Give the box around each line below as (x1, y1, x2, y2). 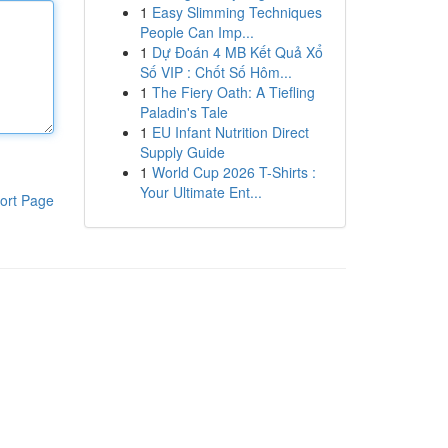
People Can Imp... (139, 22, 254, 42)
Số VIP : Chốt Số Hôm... (139, 62, 292, 82)
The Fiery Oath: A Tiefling (151, 82, 315, 102)
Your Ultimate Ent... (139, 182, 262, 202)
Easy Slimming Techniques (151, 2, 322, 22)
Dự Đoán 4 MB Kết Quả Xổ (151, 42, 323, 62)
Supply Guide (139, 142, 225, 162)
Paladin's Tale (139, 102, 228, 122)
